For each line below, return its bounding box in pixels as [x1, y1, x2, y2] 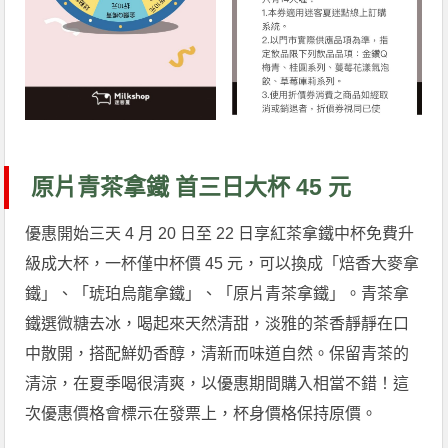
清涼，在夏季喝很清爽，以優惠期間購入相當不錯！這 [25, 375, 410, 393]
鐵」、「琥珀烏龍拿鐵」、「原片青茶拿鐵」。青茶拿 [25, 285, 410, 303]
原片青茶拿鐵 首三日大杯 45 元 [31, 174, 352, 201]
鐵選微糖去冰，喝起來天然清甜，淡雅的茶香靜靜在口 [25, 315, 410, 333]
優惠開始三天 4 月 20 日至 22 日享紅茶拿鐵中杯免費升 [25, 225, 415, 243]
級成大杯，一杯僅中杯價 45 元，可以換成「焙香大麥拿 [25, 255, 420, 273]
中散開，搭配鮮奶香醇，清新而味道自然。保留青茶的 [25, 345, 410, 363]
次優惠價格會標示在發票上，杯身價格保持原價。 [25, 405, 378, 423]
